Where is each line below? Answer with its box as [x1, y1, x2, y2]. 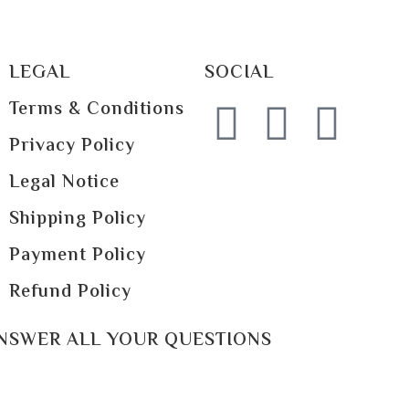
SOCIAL [204, 59, 274, 88]
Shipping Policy [8, 205, 146, 234]
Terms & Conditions [8, 96, 184, 124]
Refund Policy [8, 278, 131, 307]
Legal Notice [8, 169, 120, 197]
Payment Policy [8, 242, 146, 270]
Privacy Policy [8, 132, 135, 161]
